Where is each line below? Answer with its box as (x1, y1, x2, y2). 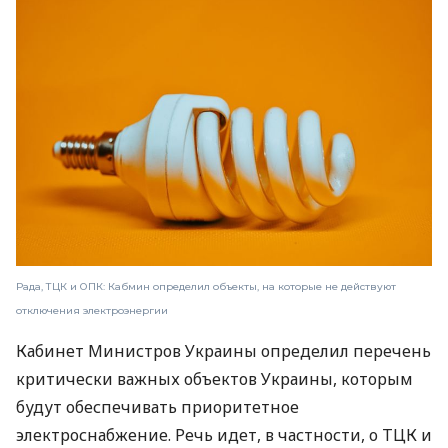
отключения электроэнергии (16, 303, 168, 317)
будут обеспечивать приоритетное (16, 395, 299, 418)
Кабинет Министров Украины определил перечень (16, 339, 431, 362)
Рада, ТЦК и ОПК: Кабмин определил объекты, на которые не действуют (16, 279, 396, 293)
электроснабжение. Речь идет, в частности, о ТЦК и (16, 423, 432, 446)
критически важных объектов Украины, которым (16, 367, 413, 390)
